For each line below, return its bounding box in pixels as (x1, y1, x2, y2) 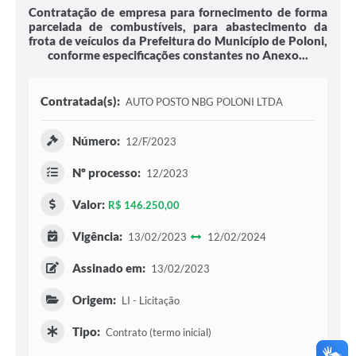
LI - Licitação (118, 294, 180, 308)
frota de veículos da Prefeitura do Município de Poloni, (29, 33, 327, 48)
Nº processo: (72, 165, 141, 180)
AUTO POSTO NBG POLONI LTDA (125, 95, 283, 109)
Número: (72, 133, 120, 149)
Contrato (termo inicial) (103, 326, 211, 339)
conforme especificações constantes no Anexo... (48, 48, 308, 63)
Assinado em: (72, 261, 145, 276)
